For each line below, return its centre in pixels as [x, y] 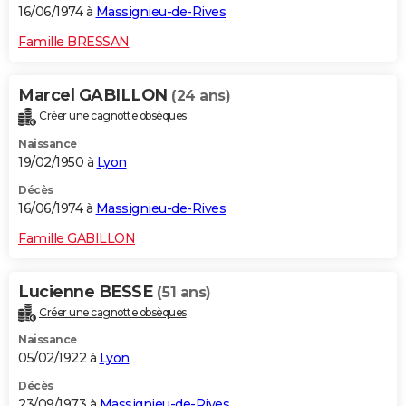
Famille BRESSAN [74, 41]
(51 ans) [184, 292]
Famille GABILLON [77, 238]
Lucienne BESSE [87, 291]
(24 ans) [201, 95]
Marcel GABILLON [95, 95]
